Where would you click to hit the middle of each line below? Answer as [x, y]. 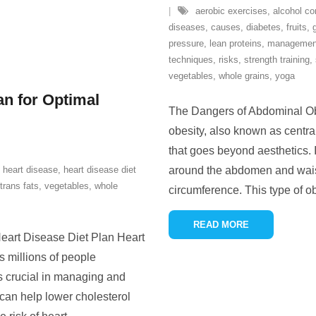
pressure [186, 43]
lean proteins [236, 43]
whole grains [244, 76]
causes [226, 27]
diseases [187, 27]
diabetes [263, 27]
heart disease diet [100, 170]
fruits [297, 27]
